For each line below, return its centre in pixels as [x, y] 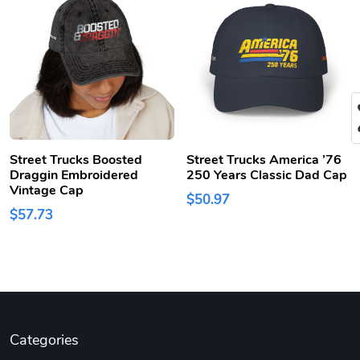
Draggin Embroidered [74, 176]
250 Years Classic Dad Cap [266, 176]
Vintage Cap [47, 191]
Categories [44, 340]
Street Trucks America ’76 [264, 160]
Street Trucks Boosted [76, 160]
